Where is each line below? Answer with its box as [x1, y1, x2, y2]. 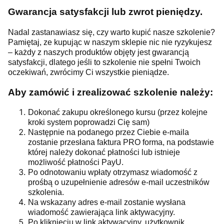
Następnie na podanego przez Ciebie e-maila [28, 128, 189, 137]
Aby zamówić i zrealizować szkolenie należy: [8, 86, 213, 97]
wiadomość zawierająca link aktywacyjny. [28, 208, 175, 217]
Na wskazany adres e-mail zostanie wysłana [28, 198, 185, 207]
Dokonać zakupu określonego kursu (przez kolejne [28, 108, 207, 117]
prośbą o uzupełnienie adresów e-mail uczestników [28, 178, 209, 187]
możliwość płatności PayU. [28, 158, 123, 167]
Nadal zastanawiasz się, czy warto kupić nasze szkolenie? [8, 27, 215, 36]
